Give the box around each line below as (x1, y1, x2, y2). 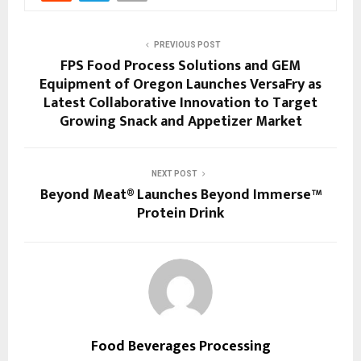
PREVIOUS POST (153, 40, 221, 50)
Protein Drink (137, 201, 224, 226)
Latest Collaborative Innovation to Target (44, 91, 317, 116)
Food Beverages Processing (90, 334, 271, 359)
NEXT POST (151, 169, 197, 179)
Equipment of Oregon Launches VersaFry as (39, 73, 322, 98)
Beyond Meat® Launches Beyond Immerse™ (39, 183, 322, 208)
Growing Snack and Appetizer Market (59, 110, 302, 135)
